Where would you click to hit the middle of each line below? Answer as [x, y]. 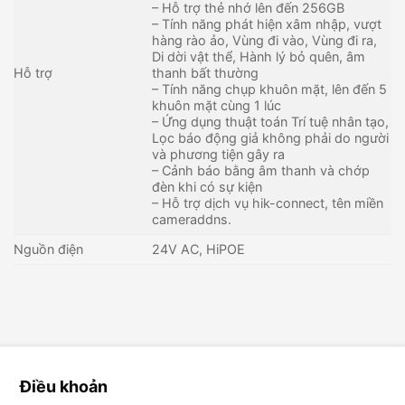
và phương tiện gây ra [219, 154]
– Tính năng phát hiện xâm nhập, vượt [267, 24]
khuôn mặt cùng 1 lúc [217, 105]
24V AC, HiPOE [199, 249]
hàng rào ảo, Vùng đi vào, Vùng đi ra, [265, 40]
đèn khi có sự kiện [207, 187]
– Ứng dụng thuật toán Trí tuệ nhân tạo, [271, 122]
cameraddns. [192, 219]
